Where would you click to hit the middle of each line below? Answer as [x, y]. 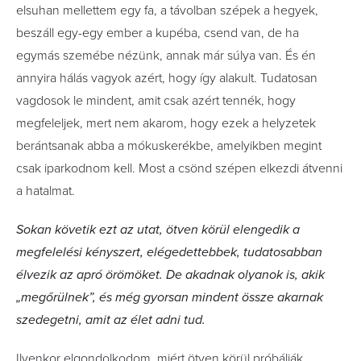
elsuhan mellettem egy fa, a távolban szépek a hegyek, [167, 10]
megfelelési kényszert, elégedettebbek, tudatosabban [169, 252]
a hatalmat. [47, 191]
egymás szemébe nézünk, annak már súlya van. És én [166, 56]
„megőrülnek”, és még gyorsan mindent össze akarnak [170, 297]
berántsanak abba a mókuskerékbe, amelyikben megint [169, 146]
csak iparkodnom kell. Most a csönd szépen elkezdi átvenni [179, 168]
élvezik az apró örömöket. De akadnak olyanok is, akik [170, 275]
